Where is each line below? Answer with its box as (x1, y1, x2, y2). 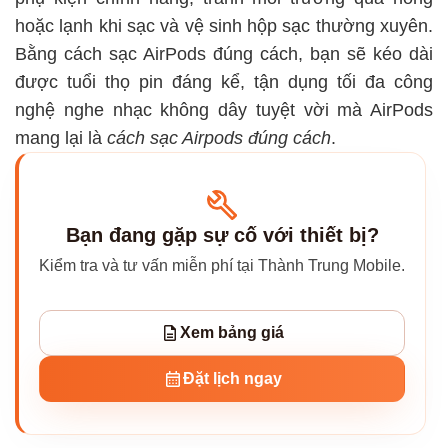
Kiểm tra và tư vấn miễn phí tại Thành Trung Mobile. (39, 257, 405, 275)
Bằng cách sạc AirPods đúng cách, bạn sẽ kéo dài (15, 44, 433, 65)
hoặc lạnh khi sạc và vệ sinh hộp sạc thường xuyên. (15, 16, 433, 37)
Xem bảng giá (180, 324, 284, 342)
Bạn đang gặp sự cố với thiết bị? (65, 224, 379, 247)
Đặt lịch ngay (182, 370, 282, 388)
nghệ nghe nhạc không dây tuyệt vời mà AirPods (15, 100, 433, 121)
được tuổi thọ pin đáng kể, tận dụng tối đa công (15, 72, 433, 93)
